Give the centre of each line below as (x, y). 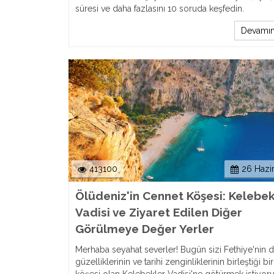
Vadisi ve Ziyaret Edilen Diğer (159, 212)
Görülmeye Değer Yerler (145, 229)
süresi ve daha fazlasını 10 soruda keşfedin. (160, 9)
